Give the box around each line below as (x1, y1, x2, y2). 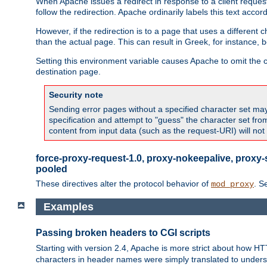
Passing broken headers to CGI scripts (36, 228, 210, 238)
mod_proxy (211, 179, 254, 189)
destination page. (36, 66, 101, 76)
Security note (49, 89, 103, 100)
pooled (36, 163, 67, 174)
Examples (43, 200, 94, 213)
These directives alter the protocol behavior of (36, 178, 211, 188)
